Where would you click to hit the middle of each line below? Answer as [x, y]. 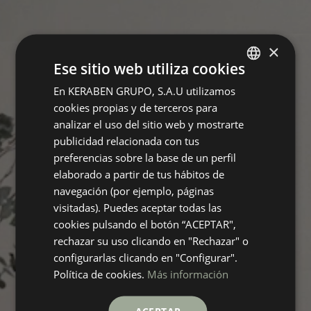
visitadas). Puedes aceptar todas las [138, 207]
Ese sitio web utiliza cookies [150, 68]
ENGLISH [251, 112]
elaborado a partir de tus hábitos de [139, 174]
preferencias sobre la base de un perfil [145, 157]
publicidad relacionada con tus [127, 141]
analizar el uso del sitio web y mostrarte [149, 124]
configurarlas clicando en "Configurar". [146, 257]
